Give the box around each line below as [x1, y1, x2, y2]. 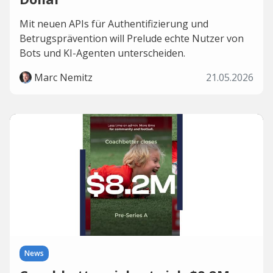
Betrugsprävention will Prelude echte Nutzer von [19, 32, 244, 45]
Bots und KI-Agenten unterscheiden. [19, 46, 185, 60]
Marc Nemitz [34, 71, 93, 84]
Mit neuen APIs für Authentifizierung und [19, 17, 208, 30]
